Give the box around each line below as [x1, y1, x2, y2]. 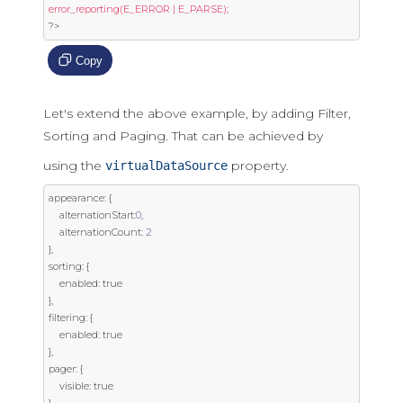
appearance [49, 192, 104, 204]
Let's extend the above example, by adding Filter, [43, 105, 351, 121]
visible [59, 380, 89, 392]
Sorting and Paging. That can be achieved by [43, 128, 323, 144]
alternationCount [59, 226, 141, 238]
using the [43, 157, 105, 174]
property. [228, 157, 289, 174]
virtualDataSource [105, 158, 228, 173]
